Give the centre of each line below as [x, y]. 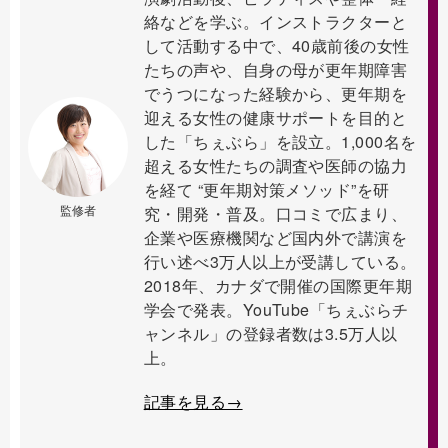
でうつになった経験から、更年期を [275, 93]
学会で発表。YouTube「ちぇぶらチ [276, 309]
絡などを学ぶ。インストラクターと [275, 21]
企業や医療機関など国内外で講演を [275, 237]
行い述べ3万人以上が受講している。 [280, 261]
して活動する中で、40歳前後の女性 [276, 45]
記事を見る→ [193, 401]
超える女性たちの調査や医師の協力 [275, 165]
